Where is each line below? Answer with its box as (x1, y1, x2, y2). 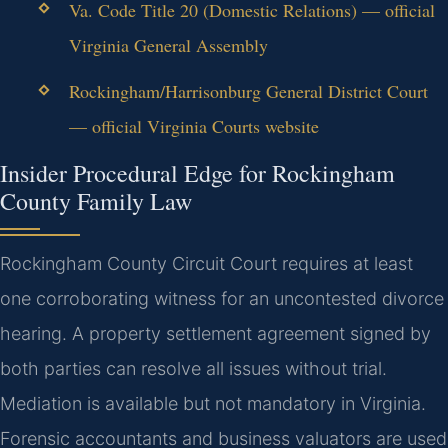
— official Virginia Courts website (68, 114, 319, 139)
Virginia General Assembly (68, 33, 268, 58)
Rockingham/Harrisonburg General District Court (68, 79, 428, 104)
